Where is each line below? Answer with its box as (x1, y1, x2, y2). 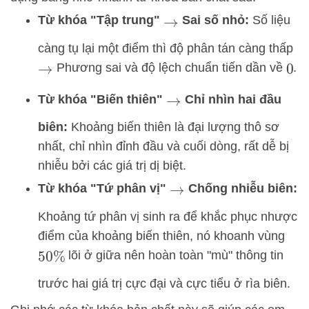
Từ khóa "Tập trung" (38, 13, 163, 28)
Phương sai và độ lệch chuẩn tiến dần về (52, 60, 286, 74)
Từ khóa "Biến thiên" (38, 92, 166, 106)
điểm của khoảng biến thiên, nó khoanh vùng (38, 228, 285, 243)
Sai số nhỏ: (178, 13, 249, 28)
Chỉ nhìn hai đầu (181, 92, 281, 106)
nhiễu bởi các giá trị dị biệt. (38, 159, 186, 173)
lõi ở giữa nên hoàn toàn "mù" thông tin (65, 248, 284, 262)
